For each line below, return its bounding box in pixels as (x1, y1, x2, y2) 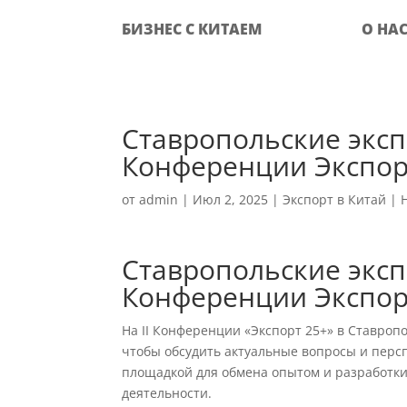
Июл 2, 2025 (193, 191, 269, 208)
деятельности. (122, 384, 213, 402)
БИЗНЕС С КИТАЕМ (122, 19, 263, 39)
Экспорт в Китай (283, 191, 387, 208)
